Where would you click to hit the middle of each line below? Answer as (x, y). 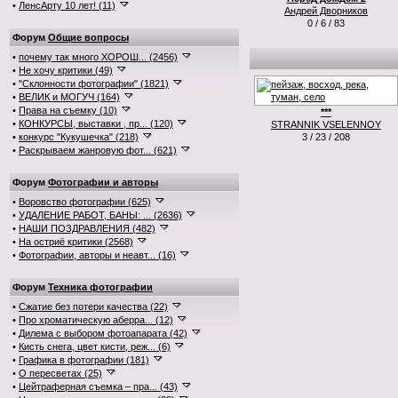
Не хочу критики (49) (66, 70)
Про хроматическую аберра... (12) (96, 320)
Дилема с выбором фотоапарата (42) (103, 333)
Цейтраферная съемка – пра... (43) (98, 386)
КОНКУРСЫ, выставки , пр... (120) (96, 123)
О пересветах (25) (60, 373)
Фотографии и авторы (103, 182)
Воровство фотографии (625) (85, 202)
